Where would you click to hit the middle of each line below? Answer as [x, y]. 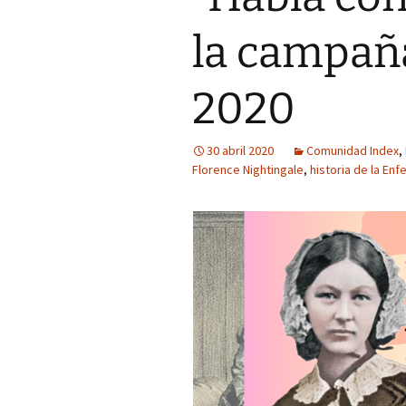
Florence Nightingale [248, 169]
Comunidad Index [353, 150]
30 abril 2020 [240, 150]
